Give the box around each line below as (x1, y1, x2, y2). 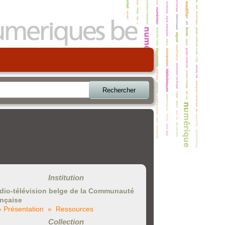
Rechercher (102, 86, 136, 94)
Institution (48, 173, 84, 182)
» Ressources (48, 204, 93, 213)
